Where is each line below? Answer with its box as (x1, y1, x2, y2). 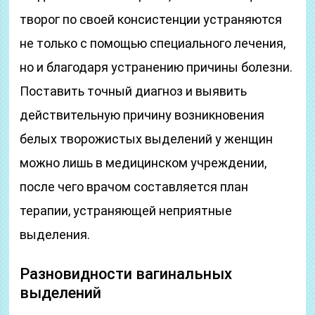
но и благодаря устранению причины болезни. (20, 60, 293, 75)
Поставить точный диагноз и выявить (20, 84, 247, 98)
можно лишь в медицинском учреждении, (20, 155, 267, 170)
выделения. (20, 227, 91, 242)
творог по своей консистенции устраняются (20, 12, 283, 27)
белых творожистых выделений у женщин (20, 131, 274, 146)
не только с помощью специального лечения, (20, 36, 286, 51)
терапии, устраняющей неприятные (20, 203, 233, 218)
